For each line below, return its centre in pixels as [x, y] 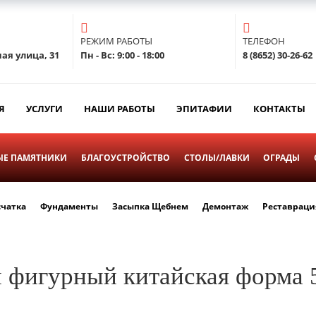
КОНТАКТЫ [279, 108]
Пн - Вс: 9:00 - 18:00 [122, 55]
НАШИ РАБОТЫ [120, 108]
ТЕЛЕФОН [263, 41]
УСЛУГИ [44, 108]
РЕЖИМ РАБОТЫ [116, 41]
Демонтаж [225, 206]
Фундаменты [69, 206]
